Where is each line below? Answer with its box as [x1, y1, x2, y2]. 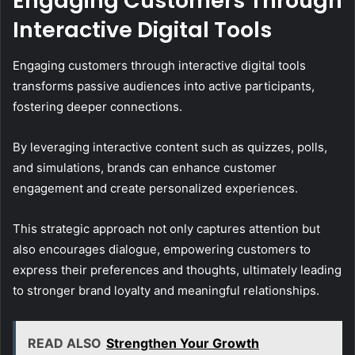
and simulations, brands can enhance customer [13, 159, 277, 175]
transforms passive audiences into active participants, [13, 78, 315, 94]
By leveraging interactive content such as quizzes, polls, [13, 139, 327, 155]
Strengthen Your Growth [106, 334, 259, 351]
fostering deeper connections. [13, 98, 182, 114]
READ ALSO [28, 334, 101, 351]
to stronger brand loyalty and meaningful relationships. [13, 282, 319, 298]
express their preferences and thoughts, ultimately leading [13, 261, 342, 277]
